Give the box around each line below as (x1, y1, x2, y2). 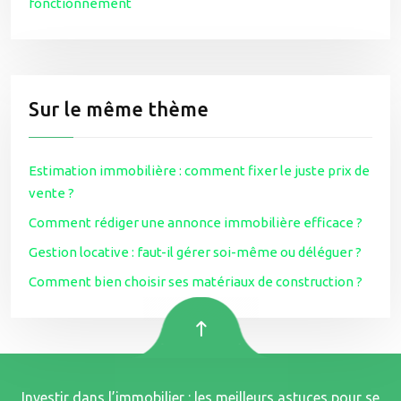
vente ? (29, 185, 74, 200)
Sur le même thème (29, 98, 209, 120)
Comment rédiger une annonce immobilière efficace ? (29, 215, 363, 230)
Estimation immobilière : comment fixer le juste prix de (29, 163, 370, 178)
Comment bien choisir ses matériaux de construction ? (29, 274, 363, 289)
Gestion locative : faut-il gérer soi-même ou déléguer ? (29, 244, 362, 260)
